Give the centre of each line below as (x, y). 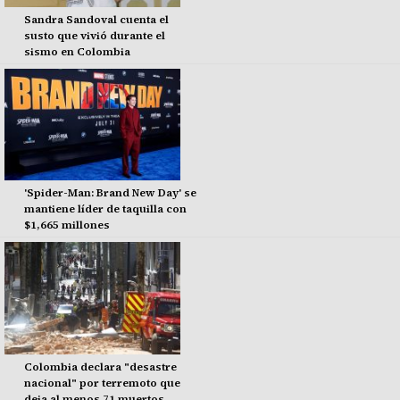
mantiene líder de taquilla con (105, 209)
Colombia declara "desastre (100, 367)
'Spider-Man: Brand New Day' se (110, 193)
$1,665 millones (67, 225)
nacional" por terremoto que (102, 383)
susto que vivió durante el (94, 35)
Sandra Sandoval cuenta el (96, 19)
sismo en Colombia (77, 51)
